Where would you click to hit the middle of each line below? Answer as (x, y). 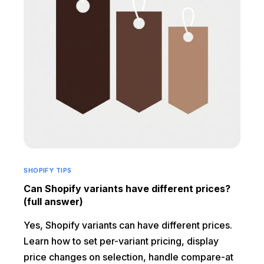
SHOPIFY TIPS (48, 170)
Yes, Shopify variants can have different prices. (128, 225)
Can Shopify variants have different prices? (127, 188)
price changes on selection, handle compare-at (129, 257)
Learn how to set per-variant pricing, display (121, 241)
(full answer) (54, 201)
